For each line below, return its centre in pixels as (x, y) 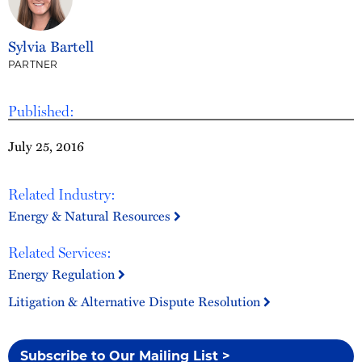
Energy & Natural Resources (91, 216)
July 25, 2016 (46, 146)
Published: (41, 111)
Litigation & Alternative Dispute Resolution (136, 301)
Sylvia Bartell (51, 46)
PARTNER (33, 64)
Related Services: (60, 253)
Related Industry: (62, 194)
